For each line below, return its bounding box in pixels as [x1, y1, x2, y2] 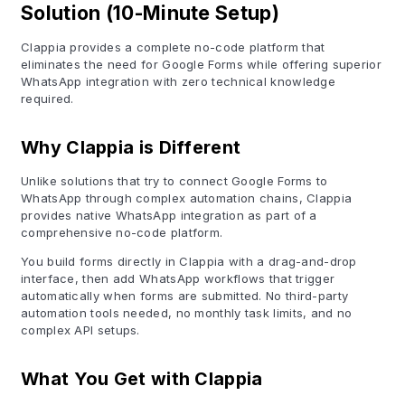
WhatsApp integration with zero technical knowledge [21, 74, 335, 89]
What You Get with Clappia [21, 368, 263, 390]
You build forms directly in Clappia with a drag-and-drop [21, 254, 357, 268]
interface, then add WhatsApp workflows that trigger [21, 271, 335, 286]
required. [21, 91, 74, 106]
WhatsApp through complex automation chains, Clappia [21, 191, 353, 205]
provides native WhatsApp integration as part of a [21, 208, 317, 222]
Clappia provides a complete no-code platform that [21, 40, 325, 54]
